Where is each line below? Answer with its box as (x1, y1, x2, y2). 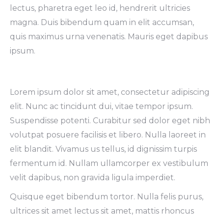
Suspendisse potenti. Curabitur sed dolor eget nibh (10, 116, 210, 126)
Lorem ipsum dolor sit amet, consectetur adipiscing (10, 87, 210, 97)
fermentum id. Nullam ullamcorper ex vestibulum (10, 159, 208, 168)
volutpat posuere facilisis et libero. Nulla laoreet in (10, 130, 206, 140)
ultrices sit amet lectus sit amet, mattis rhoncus (10, 206, 194, 216)
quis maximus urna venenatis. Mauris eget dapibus (10, 32, 208, 42)
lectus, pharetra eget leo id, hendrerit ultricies (10, 3, 190, 13)
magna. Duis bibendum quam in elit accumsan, (10, 18, 194, 27)
